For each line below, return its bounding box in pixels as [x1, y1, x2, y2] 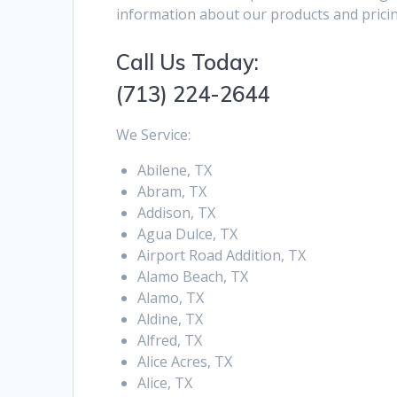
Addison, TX [137, 203, 216, 223]
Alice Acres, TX [137, 352, 233, 372]
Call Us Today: [116, 49, 260, 76]
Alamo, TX [137, 288, 205, 308]
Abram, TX [137, 182, 207, 202]
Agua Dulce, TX [137, 224, 238, 245]
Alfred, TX [137, 331, 203, 351]
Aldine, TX [137, 309, 204, 330]
